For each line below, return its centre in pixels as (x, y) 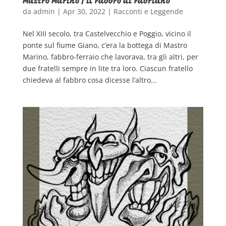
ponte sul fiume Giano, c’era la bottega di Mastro (105, 45)
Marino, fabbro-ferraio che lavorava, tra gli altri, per (110, 57)
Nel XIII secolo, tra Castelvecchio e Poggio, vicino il (107, 34)
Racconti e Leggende (148, 12)
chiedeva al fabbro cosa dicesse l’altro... (90, 80)
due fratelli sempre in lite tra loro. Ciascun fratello (107, 69)
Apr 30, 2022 (84, 12)
